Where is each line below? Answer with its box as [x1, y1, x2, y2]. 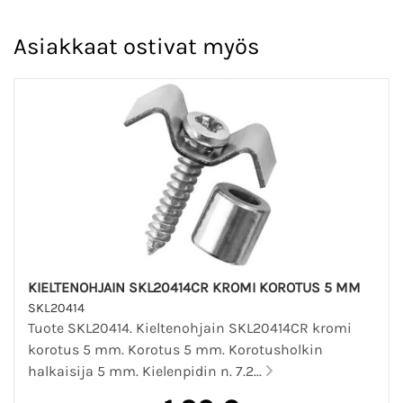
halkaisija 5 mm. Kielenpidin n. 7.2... [28, 362, 265, 380]
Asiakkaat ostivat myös [13, 32, 259, 59]
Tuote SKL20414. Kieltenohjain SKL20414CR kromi [28, 318, 352, 336]
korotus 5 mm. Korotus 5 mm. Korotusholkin [28, 340, 323, 358]
